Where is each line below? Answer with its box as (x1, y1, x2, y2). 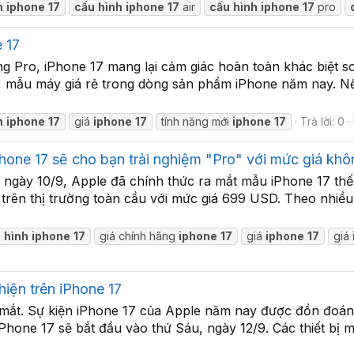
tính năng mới (161, 114, 233, 128)
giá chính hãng (100, 228, 179, 243)
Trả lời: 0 (300, 114, 345, 128)
